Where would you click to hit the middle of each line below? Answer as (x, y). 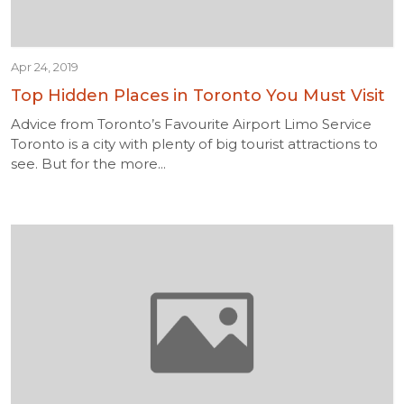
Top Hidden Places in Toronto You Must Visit (198, 96)
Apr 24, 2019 (45, 67)
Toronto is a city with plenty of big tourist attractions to (194, 144)
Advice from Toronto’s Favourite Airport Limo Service (191, 124)
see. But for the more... (88, 164)
